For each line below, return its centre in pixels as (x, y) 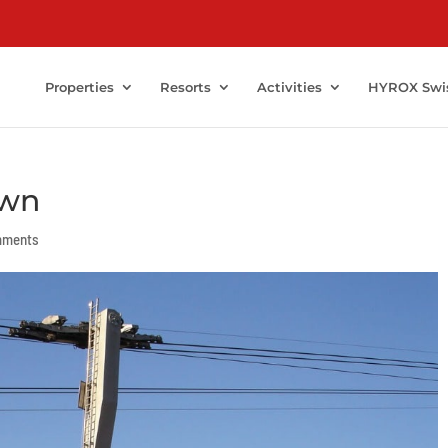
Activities (289, 87)
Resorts (185, 87)
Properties (79, 87)
